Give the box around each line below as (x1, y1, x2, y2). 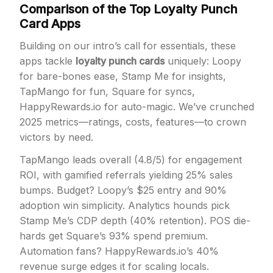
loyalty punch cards (76, 55, 165, 67)
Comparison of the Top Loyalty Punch (19, 2, 238, 16)
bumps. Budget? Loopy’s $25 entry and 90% (19, 184, 227, 196)
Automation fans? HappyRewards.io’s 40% (19, 245, 219, 257)
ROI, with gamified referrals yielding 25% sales (19, 169, 233, 181)
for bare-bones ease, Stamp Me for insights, (19, 70, 226, 82)
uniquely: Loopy (165, 55, 241, 67)
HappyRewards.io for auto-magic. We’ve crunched (19, 101, 254, 113)
